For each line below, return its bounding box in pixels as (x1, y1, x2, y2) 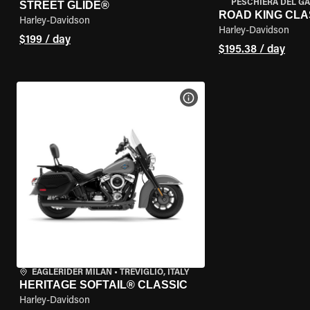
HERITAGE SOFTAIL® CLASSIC (19, 279, 188, 291)
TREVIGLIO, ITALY (120, 268, 189, 277)
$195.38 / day (218, 44, 285, 55)
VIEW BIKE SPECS (195, 93, 267, 102)
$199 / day (19, 35, 71, 46)
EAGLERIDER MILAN (32, 268, 112, 277)
